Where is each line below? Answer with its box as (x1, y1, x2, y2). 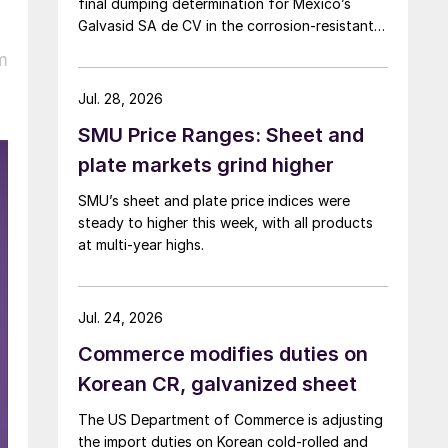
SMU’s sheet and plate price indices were (78, 191, 350, 209)
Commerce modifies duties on (78, 341, 368, 366)
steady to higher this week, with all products (78, 213, 373, 231)
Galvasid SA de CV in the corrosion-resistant (78, 16, 374, 34)
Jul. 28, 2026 (78, 89, 163, 107)
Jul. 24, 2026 (78, 308, 163, 326)
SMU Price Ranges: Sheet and (78, 122, 364, 147)
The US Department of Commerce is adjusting (78, 410, 383, 428)
